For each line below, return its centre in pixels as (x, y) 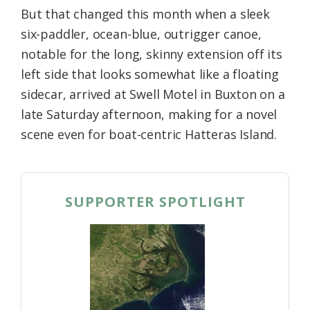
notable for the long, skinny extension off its (152, 54)
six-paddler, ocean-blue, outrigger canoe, (141, 34)
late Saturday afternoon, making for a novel (149, 114)
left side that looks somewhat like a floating (150, 74)
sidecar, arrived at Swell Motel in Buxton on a (153, 94)
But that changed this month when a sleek (145, 13)
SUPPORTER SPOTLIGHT (155, 201)
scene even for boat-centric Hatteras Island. (149, 134)
